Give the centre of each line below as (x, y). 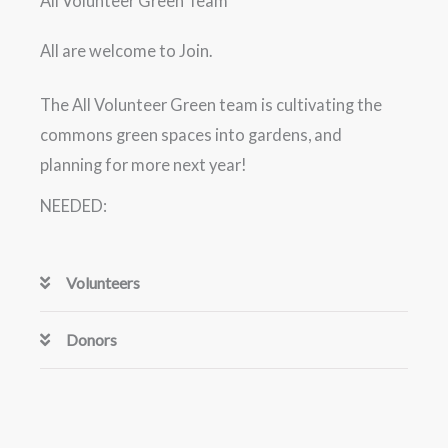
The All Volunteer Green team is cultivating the (211, 104)
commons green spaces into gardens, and (191, 134)
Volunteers (103, 283)
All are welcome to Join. (126, 50)
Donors (92, 340)
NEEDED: (73, 206)
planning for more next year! (143, 164)
